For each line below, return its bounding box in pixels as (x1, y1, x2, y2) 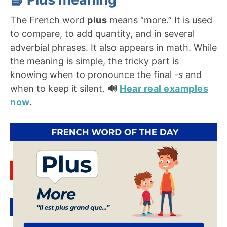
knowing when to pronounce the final (10, 69, 174, 81)
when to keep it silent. (10, 83, 107, 94)
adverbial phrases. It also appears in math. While (10, 42, 217, 53)
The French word (10, 15, 87, 26)
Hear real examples (120, 83, 208, 94)
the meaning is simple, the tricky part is (10, 56, 179, 67)
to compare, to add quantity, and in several (10, 28, 195, 40)
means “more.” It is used (109, 15, 212, 26)
